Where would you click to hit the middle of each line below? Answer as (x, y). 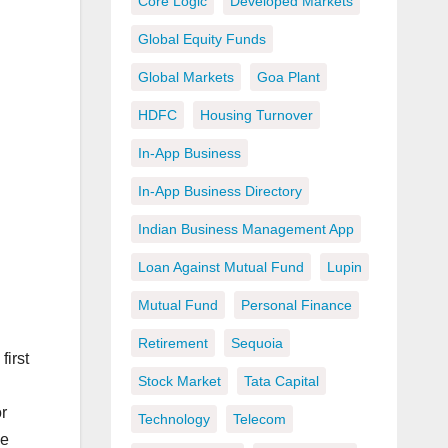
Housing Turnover (256, 115)
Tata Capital (281, 381)
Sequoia (256, 343)
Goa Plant (288, 77)
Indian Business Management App (245, 229)
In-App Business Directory (219, 191)
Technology (173, 419)
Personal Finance (296, 305)
